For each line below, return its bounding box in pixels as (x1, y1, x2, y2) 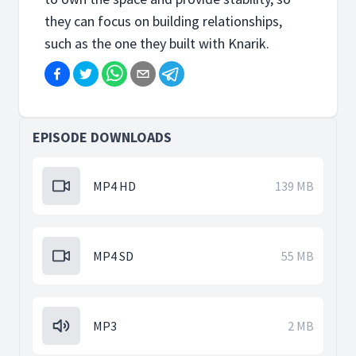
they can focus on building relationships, (44, 12, 282, 30)
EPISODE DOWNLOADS (33, 128, 172, 146)
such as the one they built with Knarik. (44, 34, 269, 52)
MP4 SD (93, 248, 133, 264)
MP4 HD (93, 178, 136, 194)
